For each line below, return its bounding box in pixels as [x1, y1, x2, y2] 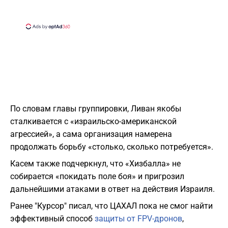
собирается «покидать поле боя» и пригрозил [10, 172, 184, 182]
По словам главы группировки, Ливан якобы [10, 104, 181, 114]
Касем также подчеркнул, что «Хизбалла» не [10, 159, 181, 169]
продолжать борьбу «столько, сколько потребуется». [10, 142, 213, 152]
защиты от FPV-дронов [95, 214, 182, 224]
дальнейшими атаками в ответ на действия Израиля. [10, 184, 215, 194]
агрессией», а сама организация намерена [10, 129, 172, 139]
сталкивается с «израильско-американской [10, 117, 177, 127]
